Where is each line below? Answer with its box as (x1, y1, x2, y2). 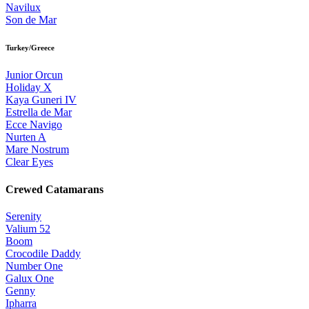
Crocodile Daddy (6, 247, 81, 259)
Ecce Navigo (6, 119, 62, 131)
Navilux (6, 1, 41, 14)
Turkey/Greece (6, 43, 54, 52)
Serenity (6, 210, 41, 222)
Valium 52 (6, 222, 50, 235)
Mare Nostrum (6, 143, 69, 156)
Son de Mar (6, 14, 57, 26)
